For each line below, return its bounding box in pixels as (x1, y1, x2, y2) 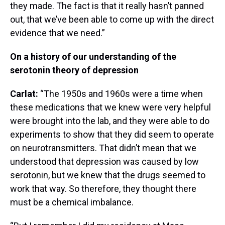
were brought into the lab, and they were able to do (10, 115, 209, 126)
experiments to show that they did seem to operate (10, 129, 214, 140)
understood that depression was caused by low (10, 156, 199, 167)
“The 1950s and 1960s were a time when (40, 88, 203, 99)
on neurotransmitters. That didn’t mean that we (10, 142, 196, 153)
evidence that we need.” (10, 27, 105, 38)
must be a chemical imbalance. (10, 196, 134, 207)
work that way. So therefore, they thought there (10, 183, 196, 194)
